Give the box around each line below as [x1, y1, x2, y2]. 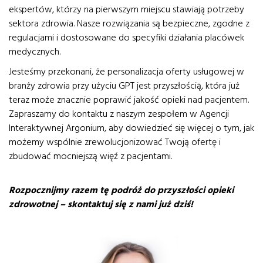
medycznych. [9, 45, 60, 58]
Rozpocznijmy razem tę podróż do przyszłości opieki [9, 184, 234, 197]
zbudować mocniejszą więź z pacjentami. [9, 150, 172, 163]
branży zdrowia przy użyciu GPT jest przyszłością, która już [9, 79, 240, 92]
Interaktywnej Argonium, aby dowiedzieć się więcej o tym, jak [9, 122, 254, 134]
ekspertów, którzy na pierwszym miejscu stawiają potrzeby [9, 3, 244, 16]
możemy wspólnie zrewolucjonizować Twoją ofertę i [9, 136, 221, 149]
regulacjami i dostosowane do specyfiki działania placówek [9, 31, 244, 44]
